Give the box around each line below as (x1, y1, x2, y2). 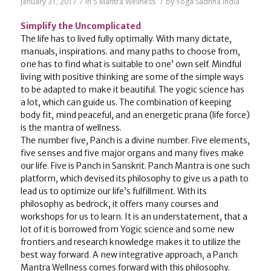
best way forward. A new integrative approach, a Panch (20, 249, 238, 260)
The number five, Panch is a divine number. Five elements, (20, 134, 250, 146)
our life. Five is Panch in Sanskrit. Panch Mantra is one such (20, 160, 250, 171)
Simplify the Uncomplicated (20, 20, 141, 31)
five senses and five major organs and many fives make (20, 147, 244, 158)
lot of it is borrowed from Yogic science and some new (20, 223, 234, 235)
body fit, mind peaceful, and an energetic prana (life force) (20, 109, 250, 120)
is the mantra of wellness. (20, 122, 122, 133)
